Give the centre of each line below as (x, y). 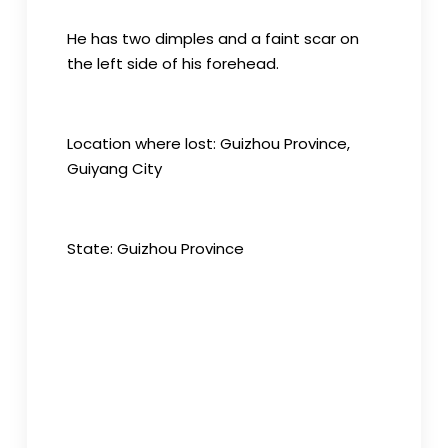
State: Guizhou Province (155, 248)
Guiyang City (114, 168)
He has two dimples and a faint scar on (212, 38)
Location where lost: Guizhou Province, (208, 143)
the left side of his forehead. (172, 63)
